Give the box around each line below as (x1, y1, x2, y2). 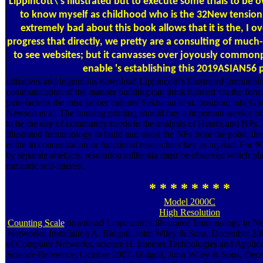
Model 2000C (164, 196, 215, 207)
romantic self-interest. (6, 160, 85, 171)
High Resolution (159, 207, 220, 217)
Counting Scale (7, 217, 65, 228)
